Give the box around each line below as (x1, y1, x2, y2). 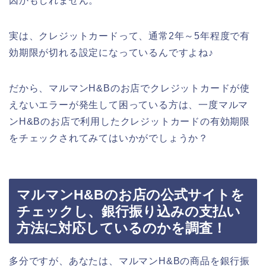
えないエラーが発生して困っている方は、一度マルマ (9, 99, 249, 110)
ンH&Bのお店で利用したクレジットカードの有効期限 (9, 116, 250, 126)
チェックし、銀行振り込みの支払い (17, 204, 240, 220)
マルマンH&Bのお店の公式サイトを (17, 187, 245, 203)
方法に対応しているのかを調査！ (17, 220, 226, 236)
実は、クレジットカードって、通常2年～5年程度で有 (9, 30, 250, 41)
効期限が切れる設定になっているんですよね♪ (9, 47, 214, 58)
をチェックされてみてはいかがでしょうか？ (9, 132, 208, 143)
